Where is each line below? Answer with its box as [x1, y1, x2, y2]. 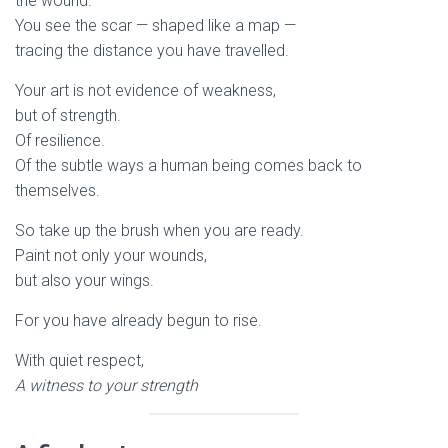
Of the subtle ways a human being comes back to [15, 156, 362, 175]
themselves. [15, 181, 100, 200]
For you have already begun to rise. [15, 311, 262, 330]
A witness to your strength [15, 376, 198, 395]
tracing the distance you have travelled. [15, 41, 289, 60]
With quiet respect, [15, 351, 144, 370]
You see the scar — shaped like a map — [15, 16, 296, 35]
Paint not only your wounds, [15, 246, 207, 265]
